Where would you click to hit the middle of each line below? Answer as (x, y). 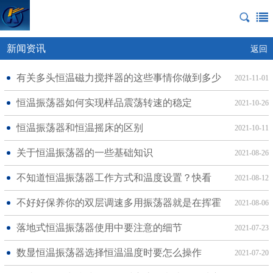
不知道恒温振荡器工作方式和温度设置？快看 (114, 178)
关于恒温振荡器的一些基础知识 (84, 153)
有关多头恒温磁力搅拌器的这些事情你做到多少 (119, 78)
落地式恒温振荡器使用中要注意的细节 (99, 228)
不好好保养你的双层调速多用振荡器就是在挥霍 (119, 203)
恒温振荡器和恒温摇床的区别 (80, 128)
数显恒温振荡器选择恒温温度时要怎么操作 (109, 253)
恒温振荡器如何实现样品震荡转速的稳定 (104, 103)
